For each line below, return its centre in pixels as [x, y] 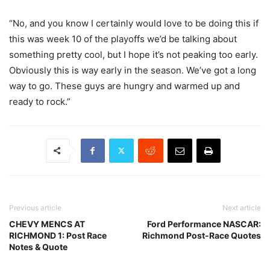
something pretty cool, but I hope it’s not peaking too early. [133, 54]
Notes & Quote [38, 246]
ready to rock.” [40, 101]
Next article [242, 207]
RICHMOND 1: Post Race [58, 235]
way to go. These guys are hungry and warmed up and [124, 86]
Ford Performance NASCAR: [204, 224]
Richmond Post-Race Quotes [202, 235]
